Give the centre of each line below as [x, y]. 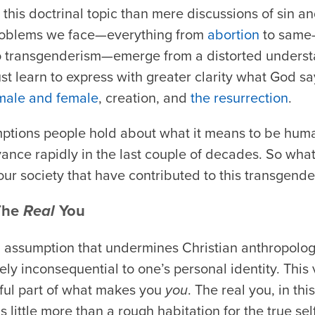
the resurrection [239, 97]
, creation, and [144, 97]
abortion [233, 34]
